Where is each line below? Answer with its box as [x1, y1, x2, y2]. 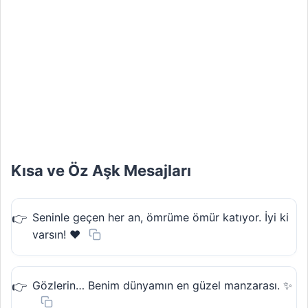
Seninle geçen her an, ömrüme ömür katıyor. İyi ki [32, 210, 289, 224]
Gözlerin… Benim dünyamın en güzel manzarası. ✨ [32, 278, 292, 292]
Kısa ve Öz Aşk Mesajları [11, 162, 191, 179]
